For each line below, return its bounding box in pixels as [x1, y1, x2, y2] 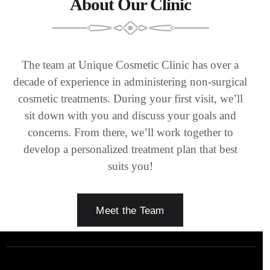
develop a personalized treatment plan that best [23, 142, 237, 155]
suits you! [107, 159, 153, 172]
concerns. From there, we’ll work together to [27, 125, 233, 139]
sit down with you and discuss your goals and [24, 108, 236, 122]
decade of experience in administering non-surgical [13, 75, 247, 88]
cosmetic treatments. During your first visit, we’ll [17, 92, 243, 105]
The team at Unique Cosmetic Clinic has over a [22, 58, 239, 71]
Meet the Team [96, 204, 165, 216]
